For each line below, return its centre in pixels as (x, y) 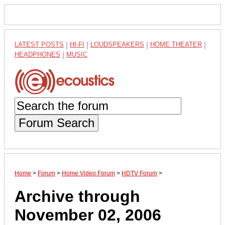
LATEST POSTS (39, 44)
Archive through (77, 197)
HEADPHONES (37, 54)
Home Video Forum (88, 173)
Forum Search (57, 123)
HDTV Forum (139, 173)
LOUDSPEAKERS (117, 44)
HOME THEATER (176, 44)
